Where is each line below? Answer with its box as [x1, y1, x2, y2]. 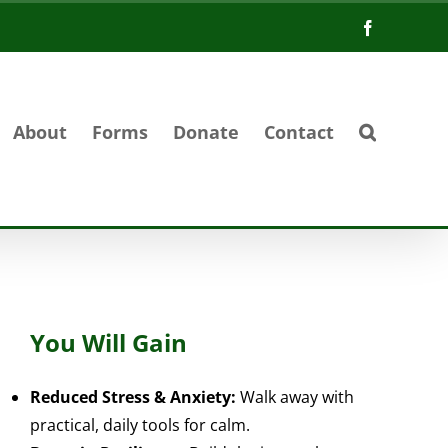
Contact [264, 119, 334, 144]
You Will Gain [30, 326, 188, 359]
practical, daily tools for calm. [30, 414, 251, 437]
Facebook [375, 18, 437, 35]
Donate [173, 119, 239, 144]
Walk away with [236, 386, 355, 409]
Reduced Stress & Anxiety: [30, 386, 237, 409]
